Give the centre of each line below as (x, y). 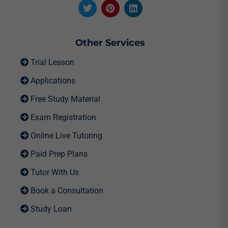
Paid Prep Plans (58, 154)
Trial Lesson (51, 62)
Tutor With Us (54, 172)
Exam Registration (62, 117)
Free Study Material (64, 99)
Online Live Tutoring (65, 136)
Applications (52, 81)
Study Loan (50, 209)
